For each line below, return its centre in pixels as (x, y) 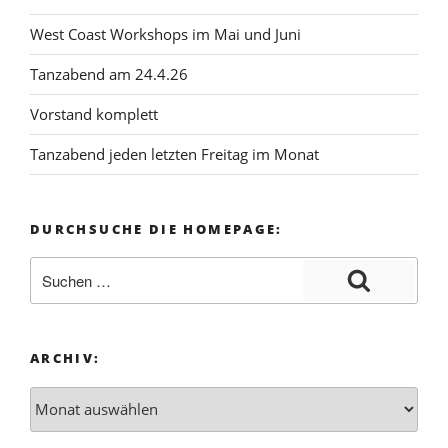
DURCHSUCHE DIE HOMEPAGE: (156, 228)
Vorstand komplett (94, 114)
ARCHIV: (65, 358)
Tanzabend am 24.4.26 (109, 74)
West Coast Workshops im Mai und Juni (165, 34)
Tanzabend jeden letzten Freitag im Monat (174, 154)
